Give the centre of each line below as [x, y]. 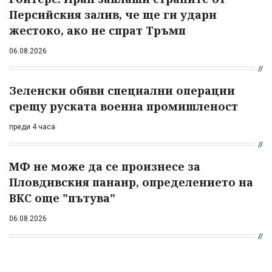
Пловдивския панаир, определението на [131, 182]
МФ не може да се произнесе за [105, 166]
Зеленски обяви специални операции [122, 90]
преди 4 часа [32, 127]
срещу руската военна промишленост [124, 106]
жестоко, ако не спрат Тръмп [97, 30]
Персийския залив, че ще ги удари [113, 14]
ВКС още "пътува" [62, 198]
